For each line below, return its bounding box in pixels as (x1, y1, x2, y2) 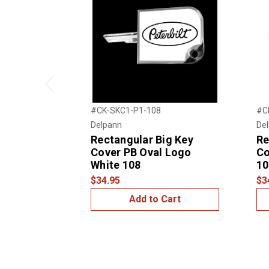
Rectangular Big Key (91, 133, 193, 146)
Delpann (91, 119, 122, 130)
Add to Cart (129, 193, 181, 205)
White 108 (91, 158, 141, 171)
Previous (40, 88, 77, 100)
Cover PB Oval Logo (91, 145, 192, 159)
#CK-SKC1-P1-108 (91, 105, 161, 115)
